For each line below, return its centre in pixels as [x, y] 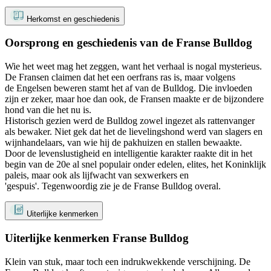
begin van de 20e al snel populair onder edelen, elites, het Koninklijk [135, 165]
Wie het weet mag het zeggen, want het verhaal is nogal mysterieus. [133, 67]
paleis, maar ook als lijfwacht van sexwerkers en [97, 175]
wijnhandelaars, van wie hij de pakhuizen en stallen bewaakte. [125, 143]
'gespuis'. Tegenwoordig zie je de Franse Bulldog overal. [113, 186]
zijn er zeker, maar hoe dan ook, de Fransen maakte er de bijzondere [134, 99]
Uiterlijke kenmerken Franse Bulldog [97, 238]
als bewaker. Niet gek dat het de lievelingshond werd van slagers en [134, 132]
